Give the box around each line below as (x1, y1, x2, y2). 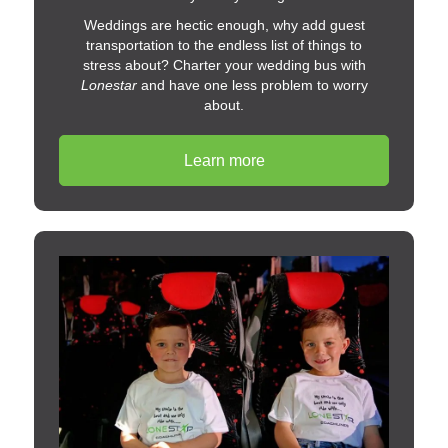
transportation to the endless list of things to (86, 36, 362, 53)
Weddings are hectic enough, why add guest (83, 16, 365, 33)
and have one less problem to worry (136, 76, 368, 93)
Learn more (183, 151, 265, 169)
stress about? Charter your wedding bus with (82, 56, 366, 73)
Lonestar (80, 76, 137, 93)
